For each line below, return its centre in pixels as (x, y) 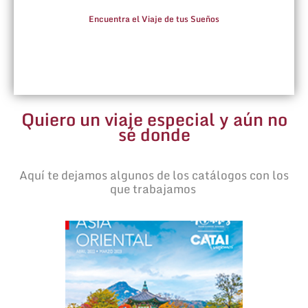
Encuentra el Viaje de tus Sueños (154, 19)
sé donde (154, 134)
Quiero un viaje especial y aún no (154, 119)
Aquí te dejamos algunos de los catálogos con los (154, 175)
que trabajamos (154, 189)
